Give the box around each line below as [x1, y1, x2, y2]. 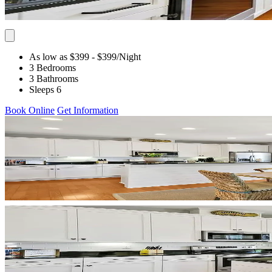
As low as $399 [29, 51, 89, 62]
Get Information [57, 104, 118, 115]
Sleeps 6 [29, 84, 61, 95]
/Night [117, 51, 141, 62]
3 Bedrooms [29, 62, 76, 73]
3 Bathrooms [29, 73, 78, 84]
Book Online [5, 104, 55, 115]
